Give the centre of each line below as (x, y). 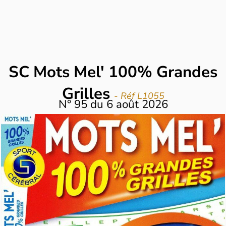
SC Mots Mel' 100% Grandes (113, 72)
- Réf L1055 (139, 96)
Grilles (88, 93)
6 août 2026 (137, 104)
